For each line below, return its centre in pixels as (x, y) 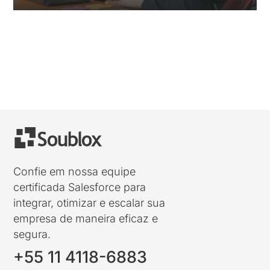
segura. (32, 234)
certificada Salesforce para (80, 187)
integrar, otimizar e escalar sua (89, 203)
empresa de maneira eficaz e (86, 219)
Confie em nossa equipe (75, 172)
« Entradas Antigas (52, 42)
